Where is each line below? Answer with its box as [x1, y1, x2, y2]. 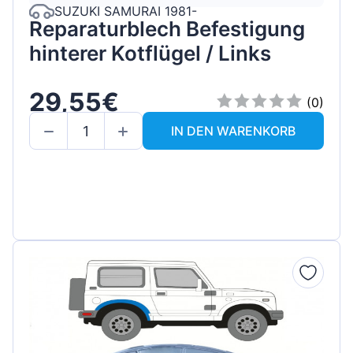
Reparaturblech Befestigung [29, 16, 305, 41]
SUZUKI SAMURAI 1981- [54, 3, 197, 20]
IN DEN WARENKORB [171, 123, 295, 139]
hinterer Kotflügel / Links [29, 40, 271, 65]
